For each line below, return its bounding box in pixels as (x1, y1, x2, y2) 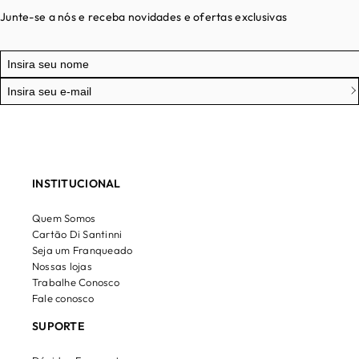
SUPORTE (32, 319, 84, 334)
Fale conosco (32, 292, 94, 305)
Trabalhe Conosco (32, 276, 119, 289)
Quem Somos (32, 212, 96, 225)
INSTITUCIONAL (32, 176, 121, 192)
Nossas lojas (32, 260, 92, 273)
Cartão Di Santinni (32, 228, 123, 241)
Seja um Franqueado (32, 244, 133, 257)
